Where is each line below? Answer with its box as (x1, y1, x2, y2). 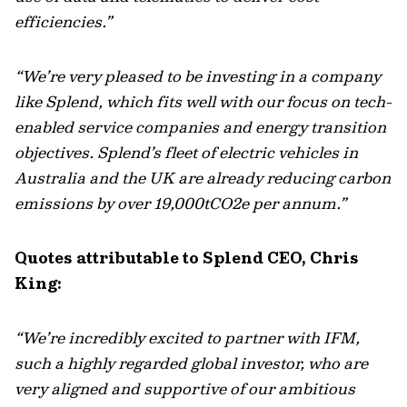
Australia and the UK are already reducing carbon (15, 167, 391, 188)
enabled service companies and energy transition (15, 116, 386, 137)
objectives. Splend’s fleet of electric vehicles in (15, 142, 358, 163)
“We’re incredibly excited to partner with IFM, (15, 327, 360, 348)
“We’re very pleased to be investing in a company (15, 65, 381, 86)
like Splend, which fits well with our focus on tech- (15, 91, 392, 112)
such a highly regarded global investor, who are (15, 352, 368, 373)
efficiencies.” (15, 11, 120, 32)
